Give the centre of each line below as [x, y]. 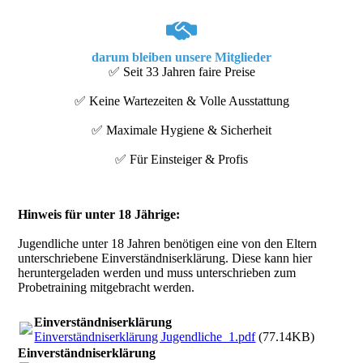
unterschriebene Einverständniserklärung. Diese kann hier [165, 258]
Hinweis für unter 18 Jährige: [101, 215]
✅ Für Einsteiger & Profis [181, 159]
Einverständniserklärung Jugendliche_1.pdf [145, 337]
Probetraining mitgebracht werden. [107, 288]
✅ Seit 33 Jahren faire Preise [181, 72]
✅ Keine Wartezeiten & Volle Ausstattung [181, 101]
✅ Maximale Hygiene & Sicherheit [181, 130]
